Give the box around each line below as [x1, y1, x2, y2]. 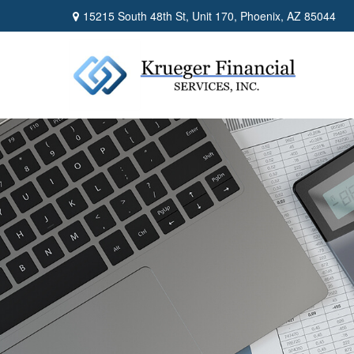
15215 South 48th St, [83, 7, 192, 24]
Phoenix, [240, 7, 284, 24]
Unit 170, [192, 7, 237, 24]
